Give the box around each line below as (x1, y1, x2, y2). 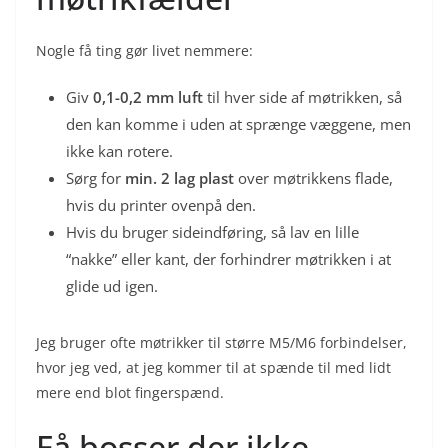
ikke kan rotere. (66, 140, 173, 161)
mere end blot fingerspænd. (36, 382, 224, 402)
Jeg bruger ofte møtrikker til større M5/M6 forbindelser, (36, 332, 407, 352)
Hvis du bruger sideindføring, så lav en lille (66, 221, 359, 242)
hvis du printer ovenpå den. (66, 194, 256, 215)
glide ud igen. (66, 275, 158, 296)
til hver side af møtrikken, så (203, 86, 402, 107)
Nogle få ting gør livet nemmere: (36, 40, 253, 60)
